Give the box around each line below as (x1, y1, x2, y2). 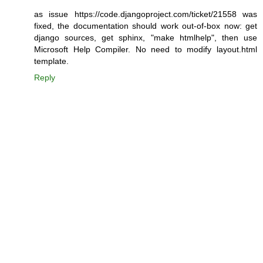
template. (34, 56, 69, 66)
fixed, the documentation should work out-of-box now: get (34, 21, 257, 31)
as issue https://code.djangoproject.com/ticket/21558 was (34, 9, 257, 19)
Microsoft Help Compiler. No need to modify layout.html (34, 45, 257, 55)
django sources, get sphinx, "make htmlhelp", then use (34, 33, 257, 43)
